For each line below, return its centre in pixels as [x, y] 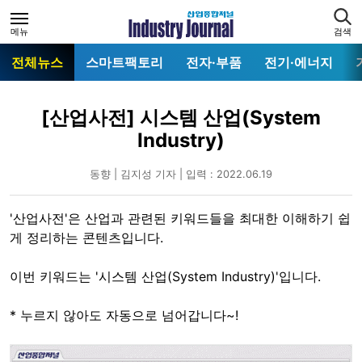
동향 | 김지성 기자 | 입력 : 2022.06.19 [181, 175]
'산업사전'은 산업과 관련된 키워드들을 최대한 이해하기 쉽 [180, 219]
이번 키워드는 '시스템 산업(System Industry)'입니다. [165, 277]
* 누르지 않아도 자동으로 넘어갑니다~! [124, 316]
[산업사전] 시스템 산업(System [181, 118]
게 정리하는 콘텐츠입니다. [86, 238]
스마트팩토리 [124, 63]
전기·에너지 [299, 63]
